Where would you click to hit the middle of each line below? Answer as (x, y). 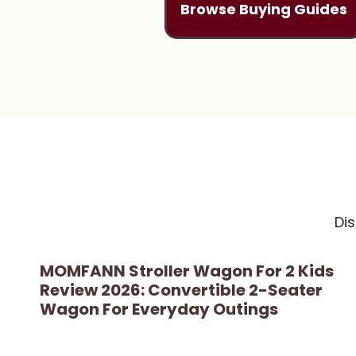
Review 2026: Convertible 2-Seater (181, 290)
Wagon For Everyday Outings (159, 309)
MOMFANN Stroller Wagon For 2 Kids (187, 271)
